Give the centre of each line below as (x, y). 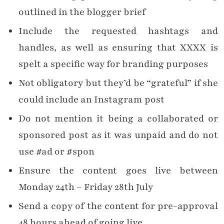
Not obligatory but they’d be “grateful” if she (118, 83)
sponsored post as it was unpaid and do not (118, 135)
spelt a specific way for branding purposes (113, 64)
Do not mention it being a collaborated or (118, 119)
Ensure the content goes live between (118, 171)
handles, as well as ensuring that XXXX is (118, 48)
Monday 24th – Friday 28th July (86, 187)
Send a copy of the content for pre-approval (118, 206)
